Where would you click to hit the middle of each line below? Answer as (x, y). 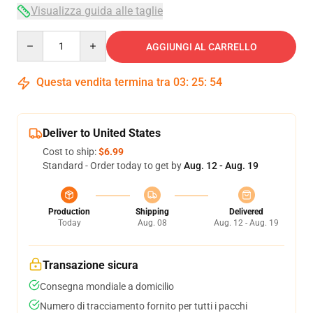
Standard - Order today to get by (113, 166)
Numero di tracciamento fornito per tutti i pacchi (144, 306)
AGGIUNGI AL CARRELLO (201, 47)
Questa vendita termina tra (103, 82)
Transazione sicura (90, 265)
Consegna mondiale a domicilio (107, 286)
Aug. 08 (152, 223)
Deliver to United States (102, 133)
